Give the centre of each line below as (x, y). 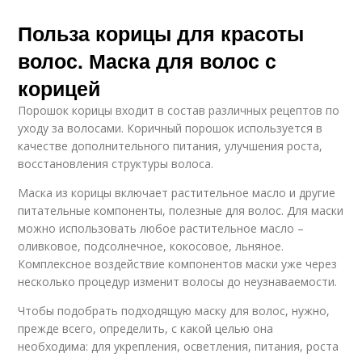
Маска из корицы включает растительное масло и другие (177, 192)
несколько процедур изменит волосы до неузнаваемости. (178, 281)
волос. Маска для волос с (147, 60)
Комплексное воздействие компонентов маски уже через (178, 263)
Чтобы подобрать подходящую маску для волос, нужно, (174, 310)
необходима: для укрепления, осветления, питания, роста (179, 346)
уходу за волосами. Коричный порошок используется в (170, 128)
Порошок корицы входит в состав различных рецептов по (179, 110)
